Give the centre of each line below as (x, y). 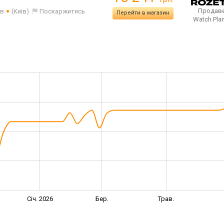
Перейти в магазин (143, 13)
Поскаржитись (62, 11)
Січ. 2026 (40, 198)
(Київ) (20, 11)
